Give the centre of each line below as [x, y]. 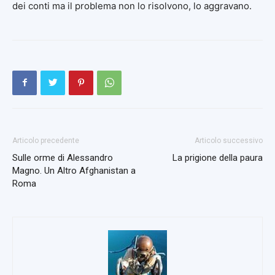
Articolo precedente [46, 140]
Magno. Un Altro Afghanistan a [74, 170]
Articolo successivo [229, 140]
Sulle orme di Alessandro [63, 157]
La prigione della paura [218, 157]
